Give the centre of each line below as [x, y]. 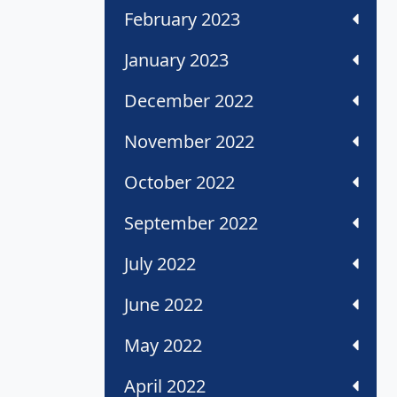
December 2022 [189, 101]
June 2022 [163, 305]
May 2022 [163, 346]
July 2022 [160, 264]
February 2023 [182, 19]
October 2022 [179, 183]
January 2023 [176, 60]
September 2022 [191, 223]
